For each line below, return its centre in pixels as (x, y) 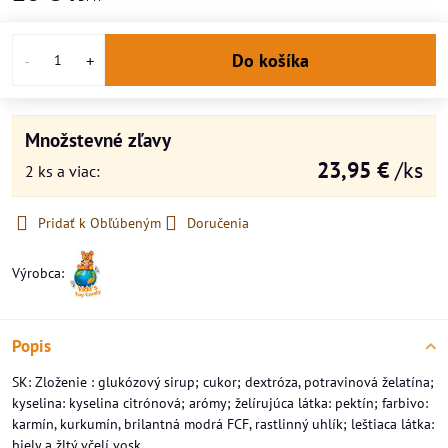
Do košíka (276, 60)
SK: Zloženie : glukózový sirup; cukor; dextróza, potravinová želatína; (223, 382)
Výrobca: (40, 272)
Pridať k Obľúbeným (99, 223)
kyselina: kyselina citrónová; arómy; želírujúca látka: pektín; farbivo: (220, 403)
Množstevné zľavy (98, 139)
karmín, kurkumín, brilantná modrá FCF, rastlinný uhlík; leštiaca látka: (223, 424)
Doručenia (218, 223)
